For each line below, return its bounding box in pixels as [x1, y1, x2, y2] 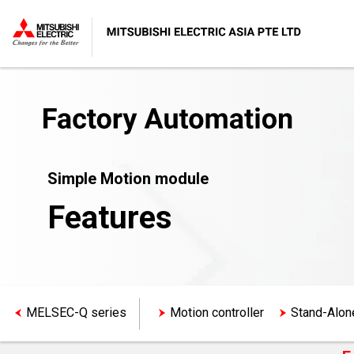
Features [47, 199, 172, 236]
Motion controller [170, 304, 264, 320]
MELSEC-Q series [26, 304, 126, 320]
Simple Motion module [47, 169, 209, 188]
